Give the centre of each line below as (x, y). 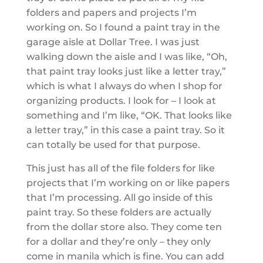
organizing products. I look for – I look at (121, 100)
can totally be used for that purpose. (113, 144)
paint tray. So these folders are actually (119, 212)
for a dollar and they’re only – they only (118, 241)
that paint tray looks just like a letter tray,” (126, 71)
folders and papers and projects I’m (111, 12)
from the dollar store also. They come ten (124, 227)
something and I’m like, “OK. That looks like (129, 115)
